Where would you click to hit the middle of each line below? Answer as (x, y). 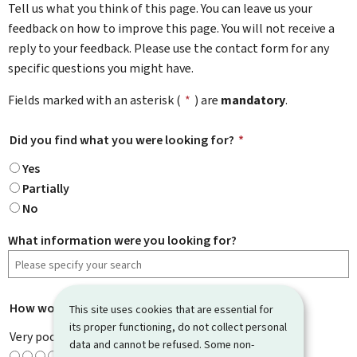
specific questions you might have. (101, 68)
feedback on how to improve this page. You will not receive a (171, 28)
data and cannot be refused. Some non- (162, 344)
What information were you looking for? (122, 240)
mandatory (253, 100)
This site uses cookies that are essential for (172, 309)
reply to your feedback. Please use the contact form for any (169, 48)
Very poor (35, 337)
